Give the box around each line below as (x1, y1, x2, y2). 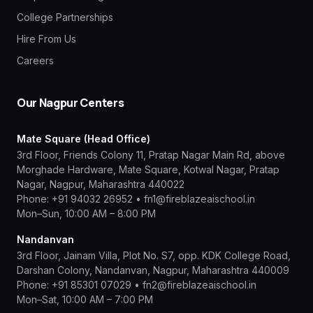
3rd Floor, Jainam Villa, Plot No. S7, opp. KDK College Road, (17, 249, 291, 262)
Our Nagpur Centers (17, 95, 124, 111)
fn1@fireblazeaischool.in (144, 193, 255, 205)
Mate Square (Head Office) (17, 133, 150, 145)
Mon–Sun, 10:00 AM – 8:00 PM (17, 208, 156, 220)
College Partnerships (17, 11, 113, 24)
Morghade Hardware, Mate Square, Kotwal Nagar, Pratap (17, 163, 279, 176)
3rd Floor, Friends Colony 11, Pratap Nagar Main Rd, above (17, 149, 285, 161)
